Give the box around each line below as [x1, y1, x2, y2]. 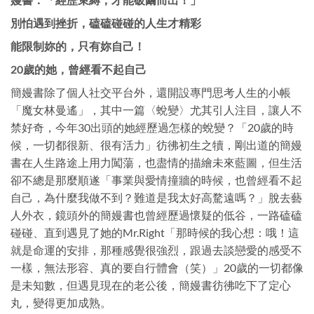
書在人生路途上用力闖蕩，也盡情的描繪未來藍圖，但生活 [11, 156, 302, 170]
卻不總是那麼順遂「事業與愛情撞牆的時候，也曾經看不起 [11, 173, 302, 187]
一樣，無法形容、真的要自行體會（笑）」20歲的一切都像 [11, 261, 303, 275]
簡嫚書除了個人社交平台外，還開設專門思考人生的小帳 [11, 86, 291, 100]
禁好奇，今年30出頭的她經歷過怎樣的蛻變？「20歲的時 [11, 121, 294, 135]
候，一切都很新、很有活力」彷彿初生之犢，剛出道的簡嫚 [11, 138, 302, 152]
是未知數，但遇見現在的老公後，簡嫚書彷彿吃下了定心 [11, 278, 291, 292]
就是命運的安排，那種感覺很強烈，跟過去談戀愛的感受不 [11, 243, 302, 257]
